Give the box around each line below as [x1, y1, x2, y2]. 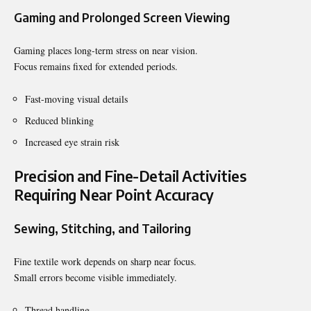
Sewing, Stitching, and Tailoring [14, 220, 191, 236]
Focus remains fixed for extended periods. [14, 59, 178, 73]
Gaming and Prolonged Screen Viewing [14, 9, 230, 25]
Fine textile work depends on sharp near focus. [14, 254, 196, 268]
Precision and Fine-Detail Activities [14, 166, 246, 185]
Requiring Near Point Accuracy [14, 185, 214, 204]
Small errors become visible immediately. [14, 270, 177, 284]
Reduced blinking [25, 113, 94, 127]
